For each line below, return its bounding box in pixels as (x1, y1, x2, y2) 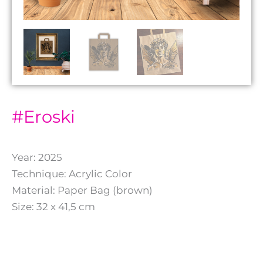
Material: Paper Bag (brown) (12, 184, 153, 196)
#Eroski (12, 106, 75, 127)
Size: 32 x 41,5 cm (12, 200, 95, 213)
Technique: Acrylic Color (12, 167, 132, 180)
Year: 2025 (12, 151, 62, 163)
